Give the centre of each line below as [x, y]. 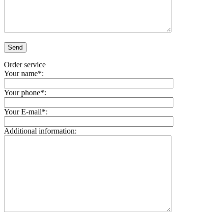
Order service [25, 64]
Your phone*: [25, 92]
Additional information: [40, 131]
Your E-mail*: [26, 111]
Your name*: [24, 73]
